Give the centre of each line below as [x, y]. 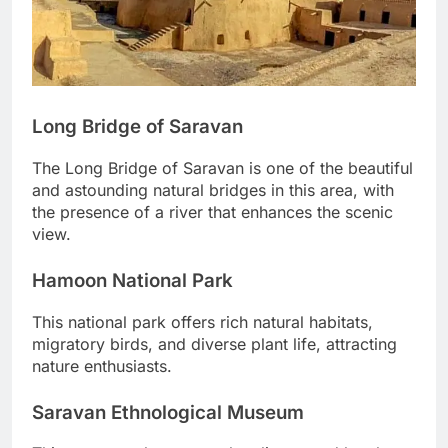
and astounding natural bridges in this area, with [213, 190]
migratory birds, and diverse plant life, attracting [214, 343]
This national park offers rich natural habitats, [202, 321]
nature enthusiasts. [102, 365]
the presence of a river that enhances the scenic [212, 212]
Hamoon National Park [132, 281]
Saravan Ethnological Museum [168, 412]
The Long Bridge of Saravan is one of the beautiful [222, 168]
